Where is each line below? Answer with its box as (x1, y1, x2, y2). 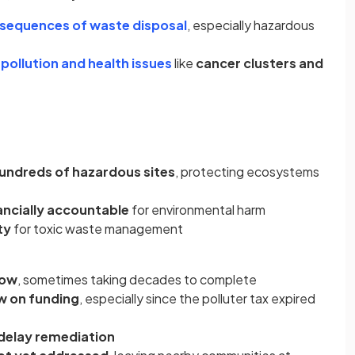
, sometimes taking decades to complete (17, 271, 257, 288)
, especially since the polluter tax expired (79, 290, 315, 307)
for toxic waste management (11, 220, 183, 237)
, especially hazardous (187, 17, 315, 33)
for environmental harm (129, 201, 265, 218)
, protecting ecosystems (175, 163, 319, 180)
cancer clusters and (196, 55, 323, 71)
